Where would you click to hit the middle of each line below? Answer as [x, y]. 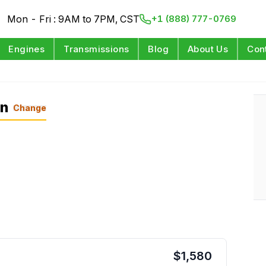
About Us [208, 49]
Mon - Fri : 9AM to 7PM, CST [74, 19]
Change [30, 107]
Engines [27, 49]
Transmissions [96, 49]
